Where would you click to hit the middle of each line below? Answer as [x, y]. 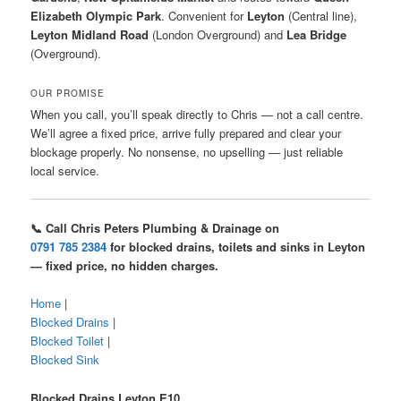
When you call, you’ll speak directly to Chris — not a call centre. [197, 115]
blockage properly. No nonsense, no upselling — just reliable [187, 152]
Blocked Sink [65, 360]
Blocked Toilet [68, 341]
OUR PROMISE [68, 94]
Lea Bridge [317, 34]
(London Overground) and [218, 34]
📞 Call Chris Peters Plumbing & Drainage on [155, 228]
